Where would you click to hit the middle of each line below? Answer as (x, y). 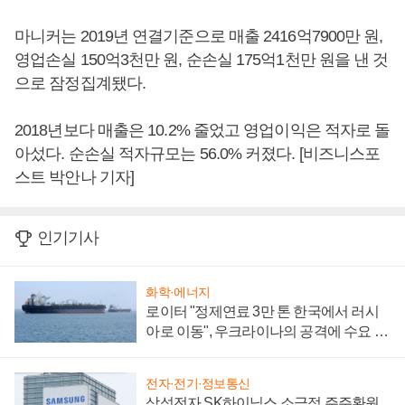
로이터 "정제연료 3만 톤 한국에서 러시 (262, 312)
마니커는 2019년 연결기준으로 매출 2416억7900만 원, (199, 37)
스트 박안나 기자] (74, 178)
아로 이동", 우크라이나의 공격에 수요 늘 (267, 332)
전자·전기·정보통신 (198, 383)
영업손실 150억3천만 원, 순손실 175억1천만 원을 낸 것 (202, 60)
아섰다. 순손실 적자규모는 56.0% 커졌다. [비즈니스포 (198, 154)
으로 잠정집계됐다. (80, 84)
